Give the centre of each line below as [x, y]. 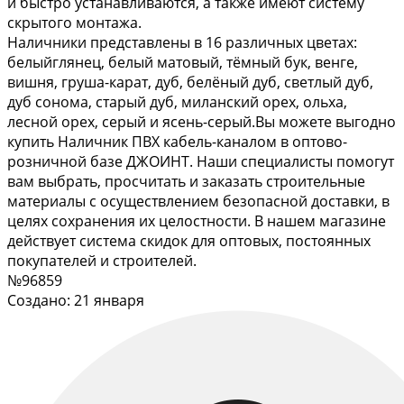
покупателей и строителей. [102, 261]
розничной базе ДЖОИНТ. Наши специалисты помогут [201, 162]
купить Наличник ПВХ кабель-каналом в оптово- [177, 142]
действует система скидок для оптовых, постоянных [189, 241]
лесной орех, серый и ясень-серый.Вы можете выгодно [202, 122]
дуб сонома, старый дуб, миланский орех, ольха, [177, 102]
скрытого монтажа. [74, 23]
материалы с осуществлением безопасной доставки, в [198, 202]
